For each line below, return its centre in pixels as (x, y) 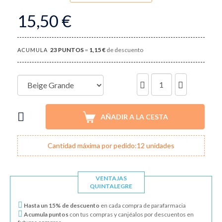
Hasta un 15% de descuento (61, 205)
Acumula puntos (46, 214)
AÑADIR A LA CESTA (135, 116)
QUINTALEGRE (111, 186)
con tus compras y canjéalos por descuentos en (131, 214)
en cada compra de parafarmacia (143, 205)
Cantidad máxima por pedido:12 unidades (111, 145)
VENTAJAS (111, 178)
